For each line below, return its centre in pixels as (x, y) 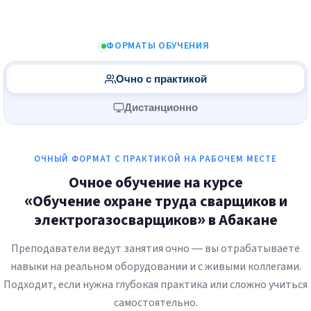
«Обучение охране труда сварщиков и (155, 202)
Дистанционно (161, 108)
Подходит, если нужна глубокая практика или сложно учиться (155, 285)
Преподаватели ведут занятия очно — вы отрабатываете (155, 249)
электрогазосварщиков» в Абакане (155, 220)
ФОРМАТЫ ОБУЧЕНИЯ (158, 46)
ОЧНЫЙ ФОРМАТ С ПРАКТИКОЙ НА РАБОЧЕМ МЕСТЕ (155, 159)
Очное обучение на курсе (155, 183)
